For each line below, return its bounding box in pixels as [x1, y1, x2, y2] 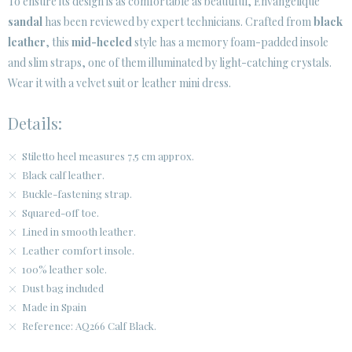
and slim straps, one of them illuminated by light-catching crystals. [8, 55, 332, 70]
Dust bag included [22, 281, 104, 295]
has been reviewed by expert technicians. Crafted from [42, 14, 313, 29]
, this [46, 35, 71, 49]
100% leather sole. [22, 262, 107, 276]
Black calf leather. [22, 168, 104, 181]
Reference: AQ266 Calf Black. [22, 319, 156, 332]
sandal [8, 14, 42, 29]
